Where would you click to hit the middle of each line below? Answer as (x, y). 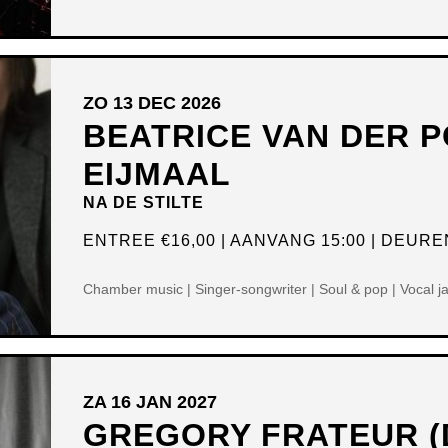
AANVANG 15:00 (298, 241)
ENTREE (122, 241)
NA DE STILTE (144, 203)
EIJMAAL (157, 174)
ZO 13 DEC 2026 (152, 103)
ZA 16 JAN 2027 (150, 402)
